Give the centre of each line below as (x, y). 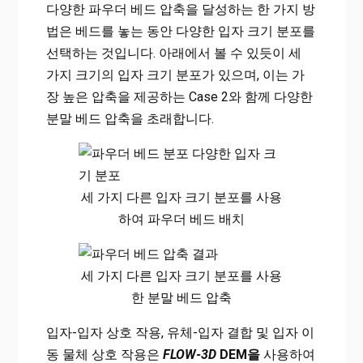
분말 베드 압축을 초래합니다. (130, 119)
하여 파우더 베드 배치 (181, 220)
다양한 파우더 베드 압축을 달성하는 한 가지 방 (180, 10)
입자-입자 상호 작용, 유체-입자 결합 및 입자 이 (180, 333)
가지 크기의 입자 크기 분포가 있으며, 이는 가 (175, 75)
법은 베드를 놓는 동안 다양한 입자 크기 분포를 (180, 32)
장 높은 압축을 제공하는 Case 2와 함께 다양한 (179, 97)
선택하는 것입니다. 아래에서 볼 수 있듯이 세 (173, 53)
